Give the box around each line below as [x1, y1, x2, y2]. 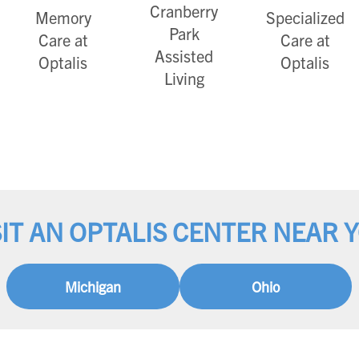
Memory [34, 7, 91, 28]
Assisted [155, 45, 213, 66]
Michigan [64, 277, 121, 296]
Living [163, 67, 204, 88]
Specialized [265, 7, 345, 28]
